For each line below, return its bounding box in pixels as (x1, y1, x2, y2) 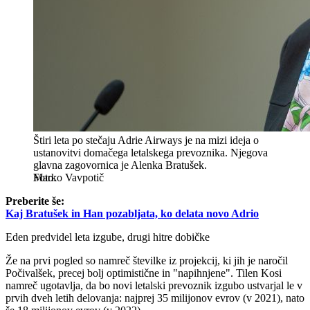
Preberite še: (6, 195, 64, 208)
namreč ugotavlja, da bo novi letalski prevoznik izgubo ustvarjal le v (6, 280, 302, 292)
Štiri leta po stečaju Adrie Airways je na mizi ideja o (33, 134, 259, 147)
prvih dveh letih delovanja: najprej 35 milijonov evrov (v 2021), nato (6, 292, 304, 304)
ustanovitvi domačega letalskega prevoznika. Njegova (33, 147, 268, 159)
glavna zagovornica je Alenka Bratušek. (33, 159, 207, 172)
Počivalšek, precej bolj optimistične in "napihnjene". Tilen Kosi (6, 267, 282, 280)
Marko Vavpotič (33, 172, 104, 184)
